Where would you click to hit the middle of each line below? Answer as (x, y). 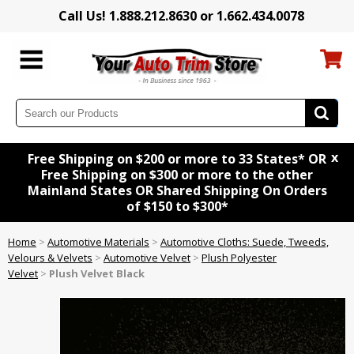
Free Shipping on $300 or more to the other (177, 175)
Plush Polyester (239, 258)
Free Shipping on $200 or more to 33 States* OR (177, 159)
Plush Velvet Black (97, 274)
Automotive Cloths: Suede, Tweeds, (245, 242)
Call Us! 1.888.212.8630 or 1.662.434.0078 (181, 16)
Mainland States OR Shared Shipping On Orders (177, 191)
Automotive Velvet (147, 258)
